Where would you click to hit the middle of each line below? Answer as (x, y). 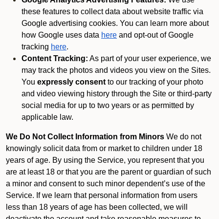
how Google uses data (60, 35)
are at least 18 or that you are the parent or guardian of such (109, 172)
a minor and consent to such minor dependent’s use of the (106, 184)
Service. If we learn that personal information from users (102, 195)
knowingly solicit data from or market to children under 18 (104, 148)
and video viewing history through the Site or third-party (117, 94)
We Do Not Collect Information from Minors (85, 137)
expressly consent (71, 82)
